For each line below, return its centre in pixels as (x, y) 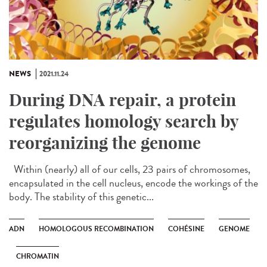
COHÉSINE (186, 229)
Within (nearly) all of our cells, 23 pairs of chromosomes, (130, 169)
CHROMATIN (38, 256)
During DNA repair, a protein (122, 100)
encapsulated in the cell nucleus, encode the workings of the (133, 183)
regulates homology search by (124, 121)
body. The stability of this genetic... (81, 196)
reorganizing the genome (105, 142)
